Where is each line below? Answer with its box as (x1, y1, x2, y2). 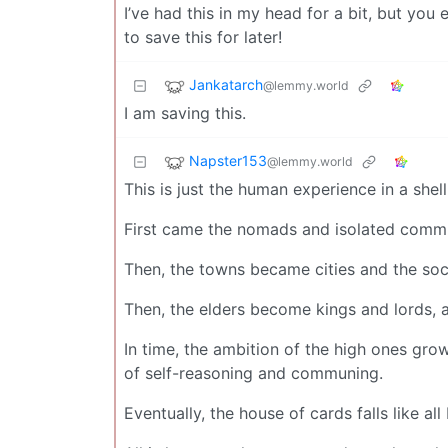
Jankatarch (189, 76, 263, 94)
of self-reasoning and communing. (124, 363, 383, 384)
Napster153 (189, 152, 267, 170)
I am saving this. (124, 103, 246, 124)
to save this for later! (124, 27, 282, 48)
